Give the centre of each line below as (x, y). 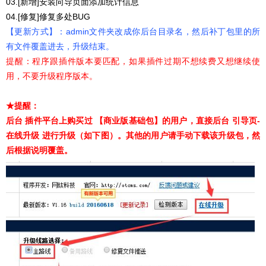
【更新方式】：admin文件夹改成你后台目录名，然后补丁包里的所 (133, 31)
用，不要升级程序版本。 (52, 76)
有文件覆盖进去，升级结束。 (60, 46)
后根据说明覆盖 (35, 150)
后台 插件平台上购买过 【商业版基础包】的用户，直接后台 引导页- (133, 120)
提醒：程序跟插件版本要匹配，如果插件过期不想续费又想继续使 (133, 61)
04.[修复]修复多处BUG (48, 16)
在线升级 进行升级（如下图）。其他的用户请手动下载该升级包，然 (133, 135)
